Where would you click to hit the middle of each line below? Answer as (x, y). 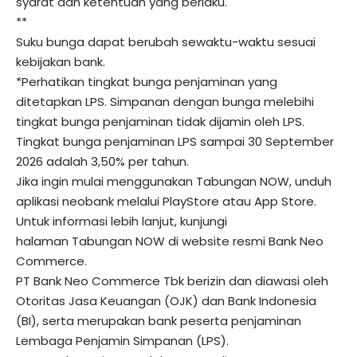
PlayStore (191, 202)
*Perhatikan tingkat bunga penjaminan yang (147, 82)
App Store (284, 202)
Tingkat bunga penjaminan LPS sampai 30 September (175, 142)
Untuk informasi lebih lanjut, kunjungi (122, 222)
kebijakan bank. (61, 62)
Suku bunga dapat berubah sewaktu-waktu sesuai (166, 42)
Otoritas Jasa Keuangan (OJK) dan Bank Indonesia (166, 301)
